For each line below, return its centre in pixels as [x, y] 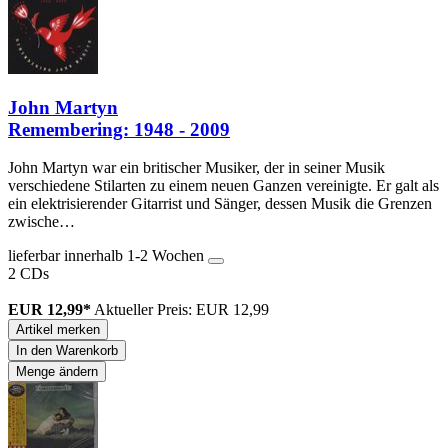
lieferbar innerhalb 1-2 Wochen [108, 256]
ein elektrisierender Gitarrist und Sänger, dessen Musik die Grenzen [220, 204]
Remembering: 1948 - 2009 [119, 129]
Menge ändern [57, 372]
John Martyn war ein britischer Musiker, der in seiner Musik [196, 168]
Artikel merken [58, 330]
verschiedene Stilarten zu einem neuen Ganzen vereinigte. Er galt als [223, 186]
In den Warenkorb [67, 351]
